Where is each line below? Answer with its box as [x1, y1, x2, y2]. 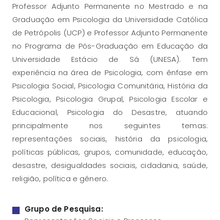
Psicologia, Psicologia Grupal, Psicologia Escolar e [12, 94, 208, 105]
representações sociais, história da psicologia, [12, 134, 208, 144]
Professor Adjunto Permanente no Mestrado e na [12, 1, 208, 12]
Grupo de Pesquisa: [25, 204, 103, 215]
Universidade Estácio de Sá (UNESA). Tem [12, 54, 208, 65]
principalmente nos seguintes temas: [12, 120, 208, 131]
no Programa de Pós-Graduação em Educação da [12, 41, 208, 52]
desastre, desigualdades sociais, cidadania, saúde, [12, 160, 208, 171]
